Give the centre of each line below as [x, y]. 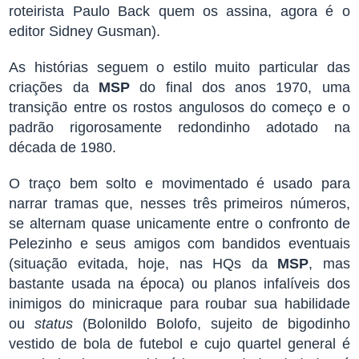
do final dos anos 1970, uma [240, 87]
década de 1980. [63, 147]
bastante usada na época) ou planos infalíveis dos [179, 284]
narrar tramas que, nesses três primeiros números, [179, 204]
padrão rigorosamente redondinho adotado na [179, 127]
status [54, 324]
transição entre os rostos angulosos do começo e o [179, 107]
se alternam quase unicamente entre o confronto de [179, 224]
